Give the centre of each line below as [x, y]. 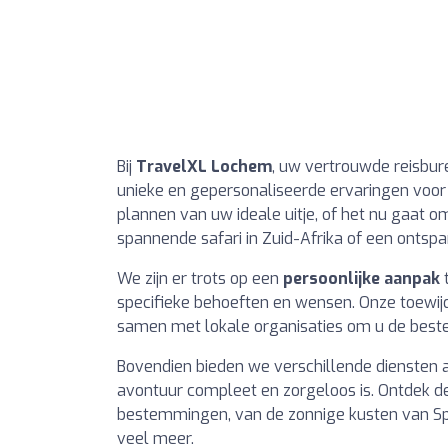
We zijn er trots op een [200, 278]
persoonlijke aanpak [361, 278]
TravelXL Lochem [204, 166]
